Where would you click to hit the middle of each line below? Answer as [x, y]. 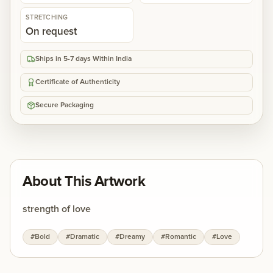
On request [51, 31]
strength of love [57, 209]
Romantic [181, 237]
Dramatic [85, 237]
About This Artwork [84, 181]
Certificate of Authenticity [78, 82]
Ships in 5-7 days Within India [83, 59]
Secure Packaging [65, 105]
